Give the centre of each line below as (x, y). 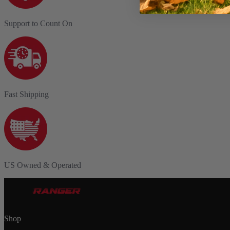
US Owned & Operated (43, 165)
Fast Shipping (26, 94)
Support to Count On (38, 23)
